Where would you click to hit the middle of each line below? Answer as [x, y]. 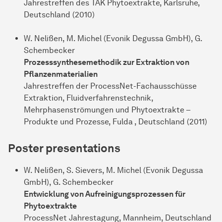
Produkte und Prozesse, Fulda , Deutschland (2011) [115, 122]
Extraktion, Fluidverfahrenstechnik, [88, 98]
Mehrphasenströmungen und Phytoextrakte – [107, 110]
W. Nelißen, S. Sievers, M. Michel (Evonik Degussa [113, 170]
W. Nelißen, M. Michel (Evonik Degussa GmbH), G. [113, 39]
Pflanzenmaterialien [61, 74]
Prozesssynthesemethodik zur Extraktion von [107, 62]
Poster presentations [64, 148]
